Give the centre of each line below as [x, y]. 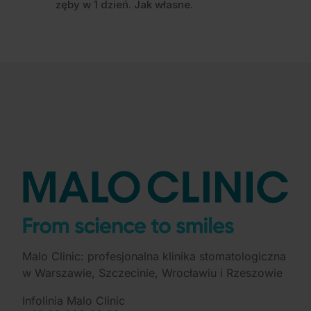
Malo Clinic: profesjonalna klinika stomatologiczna [154, 256]
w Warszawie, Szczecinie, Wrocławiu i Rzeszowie [152, 272]
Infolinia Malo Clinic [74, 300]
